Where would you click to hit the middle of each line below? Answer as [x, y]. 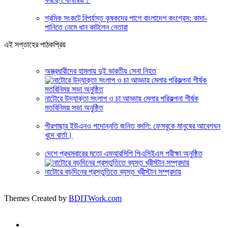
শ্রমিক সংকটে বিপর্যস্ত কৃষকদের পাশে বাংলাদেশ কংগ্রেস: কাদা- [126, 18]
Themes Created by [36, 198]
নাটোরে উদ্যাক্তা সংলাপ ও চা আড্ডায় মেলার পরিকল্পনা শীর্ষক [122, 98]
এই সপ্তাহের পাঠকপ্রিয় [35, 44]
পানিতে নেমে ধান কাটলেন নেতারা [86, 27]
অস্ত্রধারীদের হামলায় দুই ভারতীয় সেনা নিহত [101, 71]
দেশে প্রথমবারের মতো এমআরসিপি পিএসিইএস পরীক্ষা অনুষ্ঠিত [124, 153]
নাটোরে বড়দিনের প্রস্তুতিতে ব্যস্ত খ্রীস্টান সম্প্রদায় [113, 172]
